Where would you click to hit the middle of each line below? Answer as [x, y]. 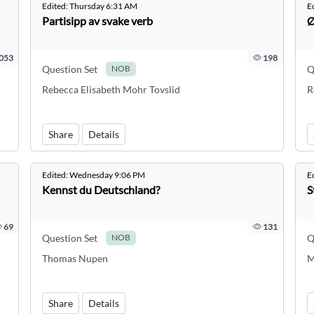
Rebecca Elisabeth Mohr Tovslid [111, 89]
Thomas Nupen [75, 258]
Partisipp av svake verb [98, 21]
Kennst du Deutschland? [101, 190]
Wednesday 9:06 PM [108, 175]
